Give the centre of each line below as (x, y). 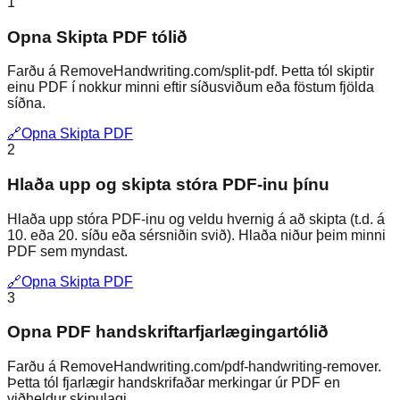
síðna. (26, 104)
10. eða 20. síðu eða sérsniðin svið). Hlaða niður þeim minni (196, 235)
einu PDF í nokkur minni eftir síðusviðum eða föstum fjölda (191, 87)
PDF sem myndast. (67, 251)
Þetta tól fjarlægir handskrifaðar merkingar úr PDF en (174, 383)
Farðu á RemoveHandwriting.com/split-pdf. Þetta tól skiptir (191, 71)
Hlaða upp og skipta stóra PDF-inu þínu (168, 184)
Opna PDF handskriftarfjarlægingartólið (168, 332)
